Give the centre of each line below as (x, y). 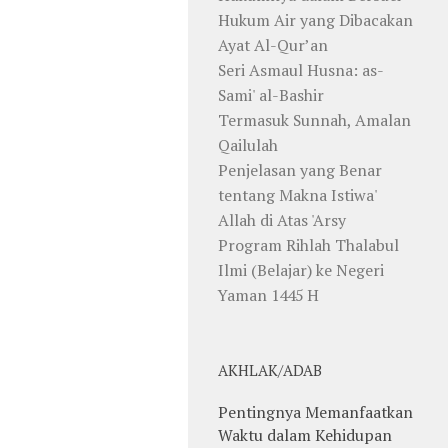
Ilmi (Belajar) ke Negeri (301, 269)
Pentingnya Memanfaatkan (315, 411)
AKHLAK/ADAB (270, 370)
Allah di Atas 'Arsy (282, 219)
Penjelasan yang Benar (300, 169)
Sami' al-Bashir (271, 94)
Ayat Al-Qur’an (273, 44)
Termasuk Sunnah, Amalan (314, 119)
